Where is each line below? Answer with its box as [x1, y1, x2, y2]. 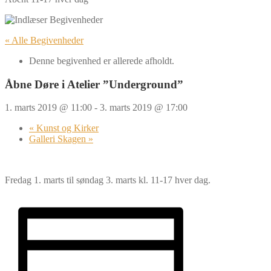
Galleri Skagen [29, 134, 88, 145]
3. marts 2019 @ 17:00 [100, 102, 188, 113]
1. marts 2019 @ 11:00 [5, 102, 92, 113]
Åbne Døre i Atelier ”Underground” [5, 77, 183, 91]
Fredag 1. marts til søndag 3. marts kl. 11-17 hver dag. [5, 175, 211, 186]
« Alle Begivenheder [5, 35, 83, 45]
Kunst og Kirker [34, 123, 99, 134]
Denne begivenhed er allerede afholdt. [29, 56, 174, 66]
